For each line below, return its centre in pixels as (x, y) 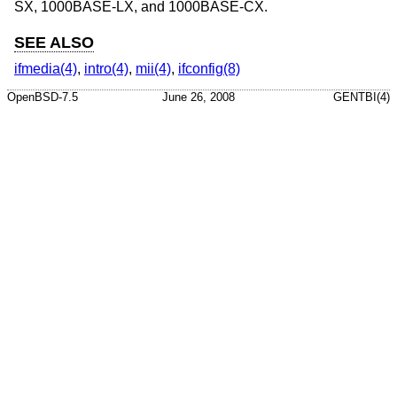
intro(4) (106, 69)
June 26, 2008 (198, 97)
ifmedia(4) (46, 69)
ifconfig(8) (209, 69)
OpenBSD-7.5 (43, 97)
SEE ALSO (54, 42)
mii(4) (153, 69)
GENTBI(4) (362, 97)
